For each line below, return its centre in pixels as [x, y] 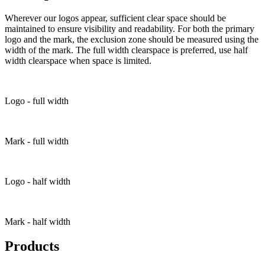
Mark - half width [38, 221]
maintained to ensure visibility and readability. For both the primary [130, 28]
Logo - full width [37, 101]
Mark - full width [37, 141]
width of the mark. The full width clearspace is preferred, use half [126, 50]
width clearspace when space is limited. [78, 60]
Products [32, 246]
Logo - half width [38, 181]
